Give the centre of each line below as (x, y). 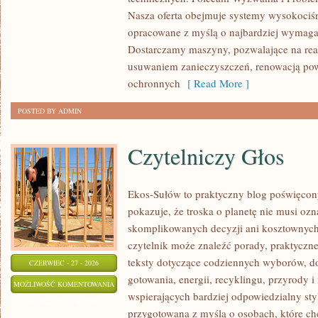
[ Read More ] (215, 83)
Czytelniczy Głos (206, 156)
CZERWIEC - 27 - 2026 (64, 263)
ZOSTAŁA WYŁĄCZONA (64, 302)
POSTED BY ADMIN (50, 111)
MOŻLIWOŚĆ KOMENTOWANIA (64, 284)
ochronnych (154, 83)
